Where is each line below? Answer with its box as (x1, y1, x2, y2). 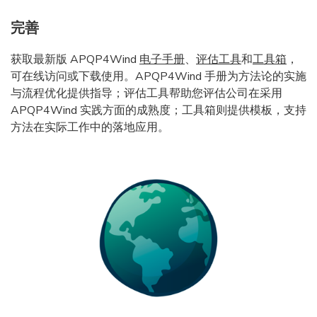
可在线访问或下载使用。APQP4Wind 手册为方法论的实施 (11, 68, 306, 84)
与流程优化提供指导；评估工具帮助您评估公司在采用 (11, 85, 282, 101)
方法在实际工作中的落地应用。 (11, 119, 169, 135)
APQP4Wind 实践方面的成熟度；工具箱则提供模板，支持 (11, 102, 306, 118)
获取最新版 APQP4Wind (11, 51, 139, 67)
